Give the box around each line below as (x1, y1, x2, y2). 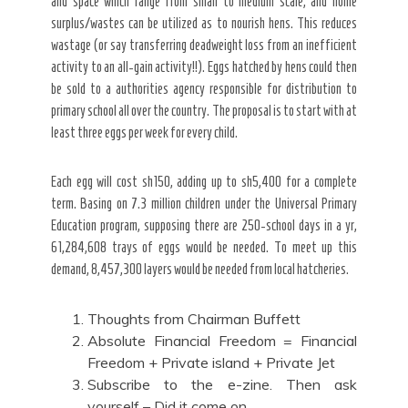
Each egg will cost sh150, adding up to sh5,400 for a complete (51, 173, 357, 189)
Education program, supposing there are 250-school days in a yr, (51, 217, 357, 233)
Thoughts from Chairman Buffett (87, 309, 301, 328)
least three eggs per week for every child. (51, 124, 238, 140)
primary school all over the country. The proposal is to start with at (51, 102, 357, 118)
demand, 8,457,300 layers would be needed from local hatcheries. (51, 260, 349, 277)
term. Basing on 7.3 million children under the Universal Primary (51, 195, 357, 211)
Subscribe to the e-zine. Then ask (87, 374, 357, 393)
